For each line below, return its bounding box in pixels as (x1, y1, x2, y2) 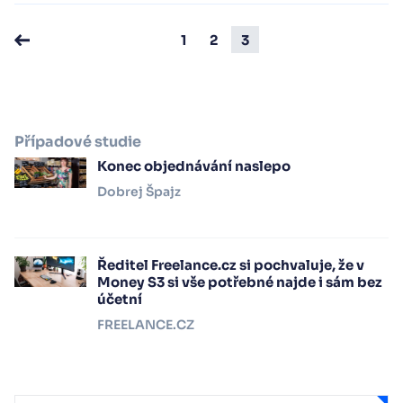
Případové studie (14, 131, 141, 151)
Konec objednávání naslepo (97, 157, 291, 175)
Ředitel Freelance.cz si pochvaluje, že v (97, 255, 364, 273)
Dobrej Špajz (97, 183, 181, 200)
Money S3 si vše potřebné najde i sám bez (97, 273, 382, 291)
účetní (97, 290, 142, 308)
